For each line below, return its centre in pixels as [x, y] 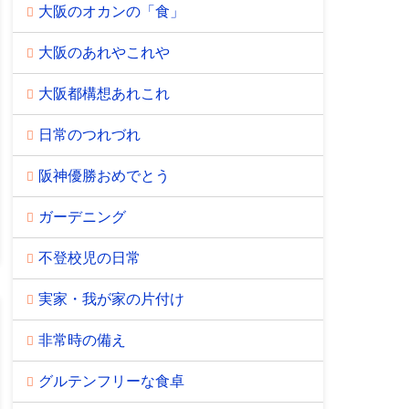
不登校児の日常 [89, 257]
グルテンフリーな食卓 [111, 381]
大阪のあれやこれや [104, 52]
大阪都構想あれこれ [104, 93]
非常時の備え [82, 340]
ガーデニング [82, 216]
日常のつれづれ [89, 134]
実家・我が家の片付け [111, 299]
